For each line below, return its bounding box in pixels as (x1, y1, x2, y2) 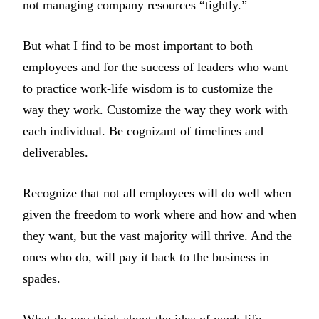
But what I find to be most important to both (23, 38, 253, 53)
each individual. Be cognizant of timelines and (23, 124, 263, 139)
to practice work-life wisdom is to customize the (23, 81, 273, 96)
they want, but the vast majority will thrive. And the (23, 229, 292, 244)
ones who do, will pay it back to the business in (23, 250, 269, 265)
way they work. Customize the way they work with (23, 103, 288, 117)
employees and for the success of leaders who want (23, 60, 288, 75)
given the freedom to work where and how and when (23, 207, 296, 222)
